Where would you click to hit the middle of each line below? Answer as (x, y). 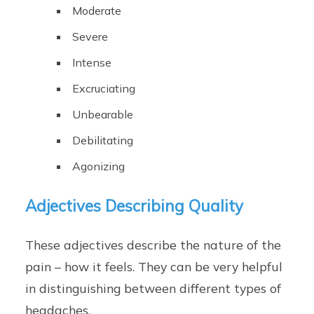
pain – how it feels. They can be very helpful (154, 266)
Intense (92, 62)
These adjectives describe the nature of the (153, 244)
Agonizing (99, 166)
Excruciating (104, 88)
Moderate (97, 10)
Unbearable (103, 114)
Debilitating (103, 140)
